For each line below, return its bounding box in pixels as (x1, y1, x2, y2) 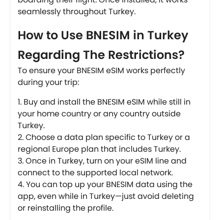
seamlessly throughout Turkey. (18, 5, 136, 17)
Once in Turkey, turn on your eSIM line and (26, 155, 187, 166)
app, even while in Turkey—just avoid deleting (18, 190, 194, 202)
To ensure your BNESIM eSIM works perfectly (18, 64, 185, 76)
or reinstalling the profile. (18, 202, 113, 214)
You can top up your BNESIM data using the (26, 178, 192, 190)
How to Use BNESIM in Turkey (18, 27, 189, 43)
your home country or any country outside (18, 108, 181, 119)
